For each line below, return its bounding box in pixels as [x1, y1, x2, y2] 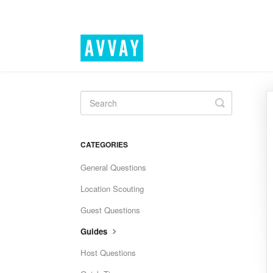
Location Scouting [80, 183, 144, 194]
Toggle [219, 94, 252, 110]
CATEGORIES [80, 139, 128, 150]
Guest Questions [80, 204, 140, 216]
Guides [80, 225, 110, 237]
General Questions [80, 161, 146, 173]
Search [219, 104, 255, 120]
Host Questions [80, 247, 136, 258]
